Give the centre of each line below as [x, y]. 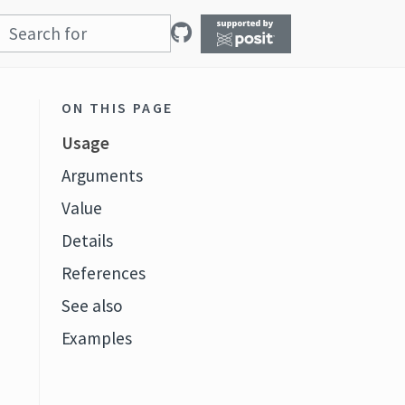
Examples [96, 338]
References [103, 273]
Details [87, 240]
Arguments [102, 175]
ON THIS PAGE [117, 108]
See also [92, 306]
